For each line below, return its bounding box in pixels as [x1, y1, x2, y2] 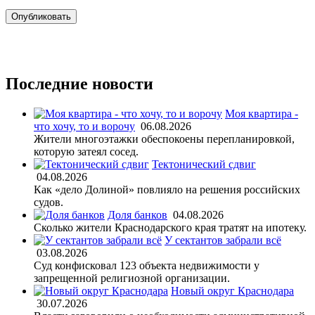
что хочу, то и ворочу [34, 120, 135, 132]
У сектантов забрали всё [165, 233, 281, 246]
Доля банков [108, 208, 167, 221]
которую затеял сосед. [34, 145, 139, 157]
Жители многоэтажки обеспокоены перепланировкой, [34, 132, 295, 145]
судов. [34, 195, 63, 208]
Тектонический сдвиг [152, 157, 256, 170]
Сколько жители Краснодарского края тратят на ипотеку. [34, 221, 307, 233]
